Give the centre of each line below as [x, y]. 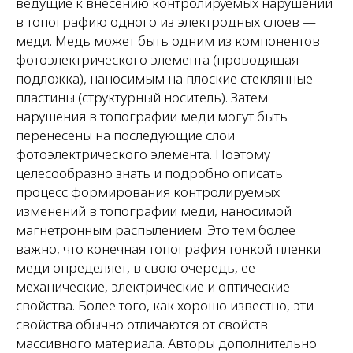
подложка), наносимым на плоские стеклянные [164, 78]
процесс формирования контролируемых [148, 192]
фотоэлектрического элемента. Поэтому [143, 154]
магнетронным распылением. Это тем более [156, 230]
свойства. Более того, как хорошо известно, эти [165, 305]
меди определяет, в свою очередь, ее [136, 268]
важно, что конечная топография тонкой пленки [168, 249]
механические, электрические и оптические [153, 286]
